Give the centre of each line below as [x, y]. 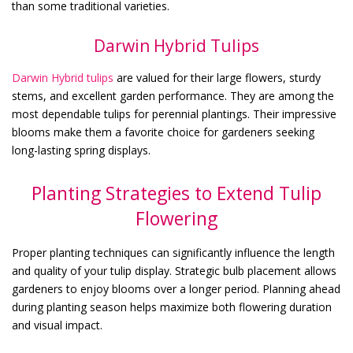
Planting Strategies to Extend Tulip [176, 193]
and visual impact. [57, 325]
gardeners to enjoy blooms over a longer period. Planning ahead [176, 289]
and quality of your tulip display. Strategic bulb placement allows [174, 271]
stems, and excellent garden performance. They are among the [173, 96]
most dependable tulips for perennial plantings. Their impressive [174, 114]
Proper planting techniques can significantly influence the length [173, 253]
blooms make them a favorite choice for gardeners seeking [163, 132]
